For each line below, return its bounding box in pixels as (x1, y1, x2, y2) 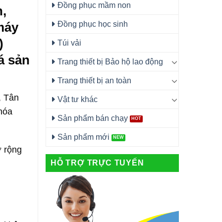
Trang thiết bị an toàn (57, 76, 131, 85)
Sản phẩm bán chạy (57, 114, 128, 122)
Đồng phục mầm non (57, 1, 131, 9)
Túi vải (57, 39, 81, 47)
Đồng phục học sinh (57, 20, 128, 28)
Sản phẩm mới (57, 133, 110, 141)
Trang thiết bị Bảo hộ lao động (57, 57, 163, 66)
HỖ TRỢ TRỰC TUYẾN (51, 159, 144, 167)
